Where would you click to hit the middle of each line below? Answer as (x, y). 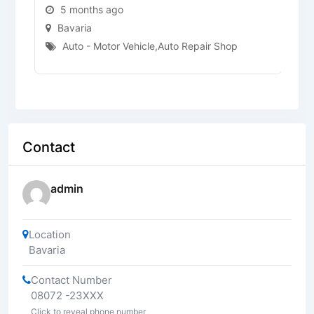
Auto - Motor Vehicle (108, 46)
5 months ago (91, 9)
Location (50, 234)
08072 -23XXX (67, 295)
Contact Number (71, 280)
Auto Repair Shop (197, 46)
